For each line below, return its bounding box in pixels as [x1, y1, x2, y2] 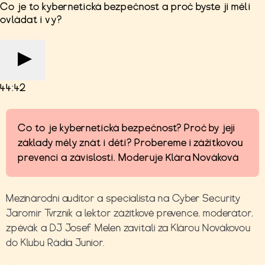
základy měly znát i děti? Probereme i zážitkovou [18, 137, 244, 148]
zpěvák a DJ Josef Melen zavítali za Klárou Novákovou [6, 222, 251, 234]
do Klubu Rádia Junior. [6, 237, 105, 248]
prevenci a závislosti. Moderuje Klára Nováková [18, 151, 240, 163]
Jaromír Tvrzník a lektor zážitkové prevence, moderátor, [6, 207, 254, 219]
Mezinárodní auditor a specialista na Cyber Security [6, 192, 241, 204]
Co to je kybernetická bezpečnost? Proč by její [18, 122, 235, 134]
